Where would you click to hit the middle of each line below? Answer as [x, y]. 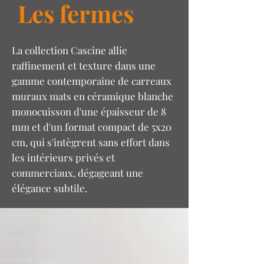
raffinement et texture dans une [84, 65]
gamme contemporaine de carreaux [92, 81]
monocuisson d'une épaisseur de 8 [89, 111]
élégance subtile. [49, 188]
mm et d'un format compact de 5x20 [92, 127]
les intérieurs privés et [63, 157]
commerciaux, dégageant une [77, 173]
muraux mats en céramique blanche [93, 96]
